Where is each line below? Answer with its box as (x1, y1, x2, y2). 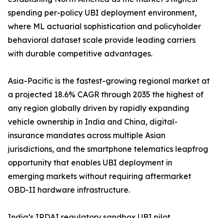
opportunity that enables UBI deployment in (8, 158, 172, 168)
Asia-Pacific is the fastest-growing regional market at (8, 76, 210, 86)
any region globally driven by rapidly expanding (8, 103, 189, 113)
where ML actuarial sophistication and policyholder (8, 21, 201, 32)
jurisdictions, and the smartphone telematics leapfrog (8, 144, 208, 154)
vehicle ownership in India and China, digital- (8, 117, 178, 127)
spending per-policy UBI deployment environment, (8, 8, 197, 18)
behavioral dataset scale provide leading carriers (8, 35, 196, 45)
